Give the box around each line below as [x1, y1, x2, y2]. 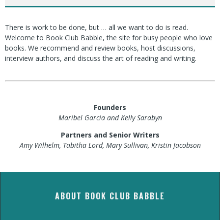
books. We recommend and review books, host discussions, [5, 43, 195, 53]
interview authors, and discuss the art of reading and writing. [5, 54, 196, 63]
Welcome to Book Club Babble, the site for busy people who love [5, 33, 213, 43]
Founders [94, 103, 126, 112]
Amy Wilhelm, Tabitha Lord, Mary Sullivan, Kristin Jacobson [19, 140, 201, 150]
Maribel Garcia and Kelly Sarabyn [58, 113, 162, 123]
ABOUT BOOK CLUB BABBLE [55, 190, 165, 202]
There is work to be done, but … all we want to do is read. [5, 23, 188, 32]
